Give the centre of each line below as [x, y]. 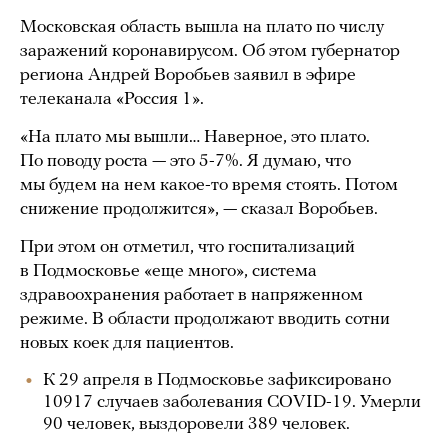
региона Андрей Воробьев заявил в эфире [188, 75]
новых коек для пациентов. [127, 343]
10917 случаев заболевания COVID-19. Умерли [232, 402]
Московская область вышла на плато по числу [202, 27]
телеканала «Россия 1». [112, 99]
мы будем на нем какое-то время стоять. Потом [209, 185]
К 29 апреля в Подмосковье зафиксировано [217, 380]
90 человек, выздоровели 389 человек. [196, 424]
